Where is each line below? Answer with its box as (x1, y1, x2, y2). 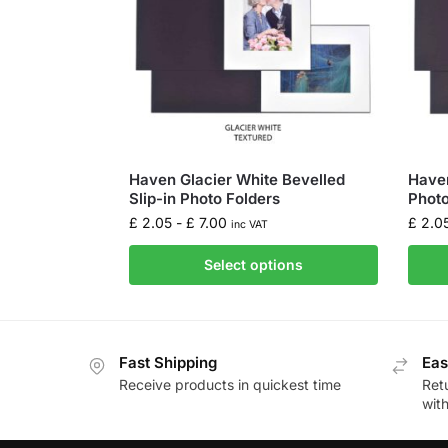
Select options (203, 255, 303, 273)
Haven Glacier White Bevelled (128, 169, 345, 189)
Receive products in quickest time (119, 376, 341, 394)
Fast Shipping (119, 352, 217, 372)
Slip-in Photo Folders (128, 188, 280, 208)
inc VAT (230, 217, 268, 231)
